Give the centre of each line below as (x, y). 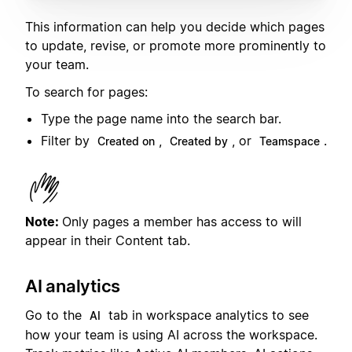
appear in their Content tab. (108, 241)
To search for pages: (86, 92)
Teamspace (290, 141)
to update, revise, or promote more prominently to (176, 46)
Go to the (55, 315)
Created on (126, 141)
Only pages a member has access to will (182, 222)
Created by (199, 141)
